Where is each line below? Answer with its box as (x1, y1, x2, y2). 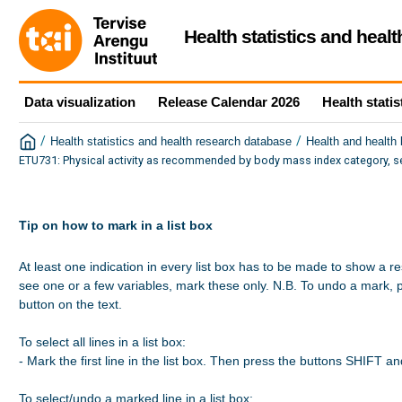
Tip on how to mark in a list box (19, 218, 213, 233)
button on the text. (19, 297, 122, 312)
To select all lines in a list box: (19, 335, 186, 350)
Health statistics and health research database (50, 135, 292, 148)
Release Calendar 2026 (158, 94, 300, 109)
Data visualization (24, 94, 135, 109)
